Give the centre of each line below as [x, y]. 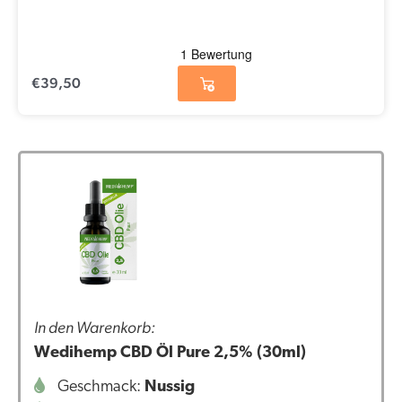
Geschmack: [99, 388]
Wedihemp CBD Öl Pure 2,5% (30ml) [170, 354]
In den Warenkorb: [95, 328]
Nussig [170, 388]
